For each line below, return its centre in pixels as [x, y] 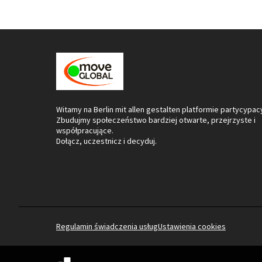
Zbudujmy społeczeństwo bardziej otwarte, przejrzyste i [156, 120]
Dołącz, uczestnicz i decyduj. [106, 141]
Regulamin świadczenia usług [107, 226]
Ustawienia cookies [192, 226]
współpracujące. [85, 130]
